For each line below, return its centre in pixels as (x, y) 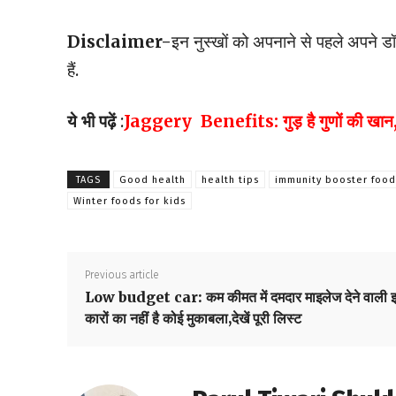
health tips (230, 180)
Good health (152, 180)
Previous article (122, 275)
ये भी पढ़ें (94, 122)
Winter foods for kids (129, 202)
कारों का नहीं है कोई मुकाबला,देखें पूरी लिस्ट (193, 319)
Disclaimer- (119, 42)
